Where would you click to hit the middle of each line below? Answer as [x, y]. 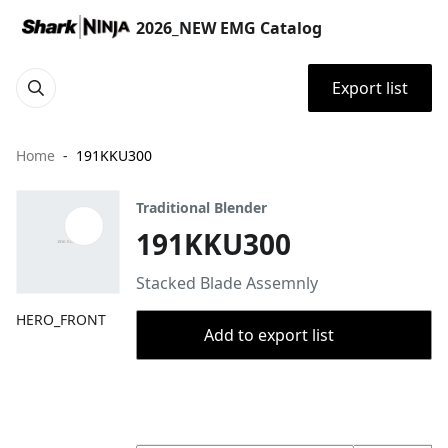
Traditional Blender [201, 207]
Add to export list [269, 335]
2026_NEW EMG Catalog [229, 28]
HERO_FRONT [61, 319]
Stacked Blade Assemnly [227, 283]
